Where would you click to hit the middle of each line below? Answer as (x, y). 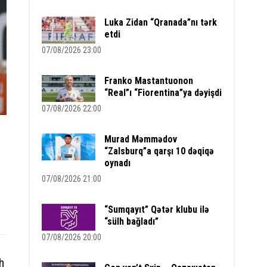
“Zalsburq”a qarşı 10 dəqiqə (159, 151)
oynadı (118, 163)
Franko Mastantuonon (149, 81)
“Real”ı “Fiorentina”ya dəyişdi (163, 93)
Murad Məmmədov (141, 139)
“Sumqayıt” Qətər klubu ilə (157, 209)
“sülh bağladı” (132, 221)
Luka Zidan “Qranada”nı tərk (161, 22)
